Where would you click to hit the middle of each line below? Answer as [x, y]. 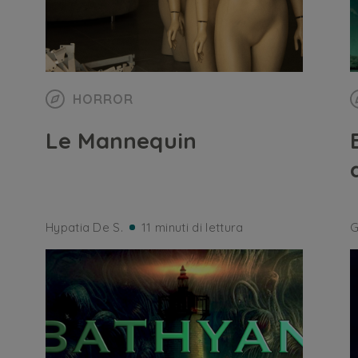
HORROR [103, 99]
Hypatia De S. [84, 227]
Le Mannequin [121, 140]
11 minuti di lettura [193, 227]
